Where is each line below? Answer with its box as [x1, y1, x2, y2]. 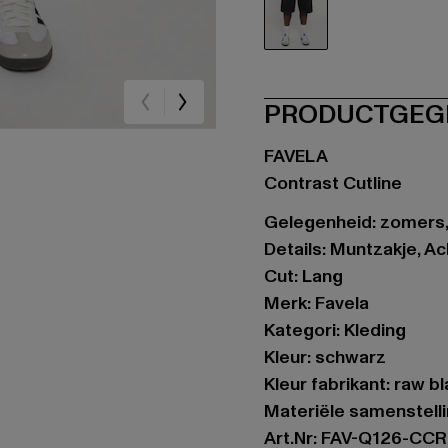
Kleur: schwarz [264, 345, 386, 370]
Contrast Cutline [264, 171, 402, 196]
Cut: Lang [264, 264, 343, 289]
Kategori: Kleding [264, 318, 406, 343]
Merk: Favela [264, 291, 369, 316]
